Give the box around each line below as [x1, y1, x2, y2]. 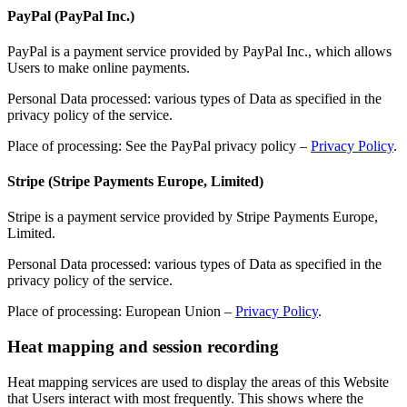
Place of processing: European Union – [7, 303, 235, 320]
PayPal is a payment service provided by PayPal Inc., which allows [7, 43, 392, 59]
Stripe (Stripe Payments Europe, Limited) [7, 174, 263, 190]
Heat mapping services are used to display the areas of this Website [7, 373, 389, 390]
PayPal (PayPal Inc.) [7, 7, 134, 24]
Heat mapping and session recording [7, 337, 279, 357]
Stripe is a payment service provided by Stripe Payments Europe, [7, 209, 378, 225]
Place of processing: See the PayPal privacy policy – [7, 137, 311, 154]
